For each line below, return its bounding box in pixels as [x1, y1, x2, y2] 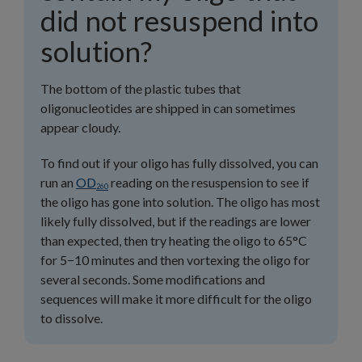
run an [40, 175, 76, 190]
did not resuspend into [40, 3, 318, 37]
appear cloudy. [40, 120, 120, 135]
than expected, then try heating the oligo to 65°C [40, 233, 307, 248]
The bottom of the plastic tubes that [40, 81, 241, 96]
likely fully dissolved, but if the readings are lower [40, 213, 311, 229]
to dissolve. [40, 310, 103, 326]
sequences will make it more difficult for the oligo [40, 291, 312, 306]
